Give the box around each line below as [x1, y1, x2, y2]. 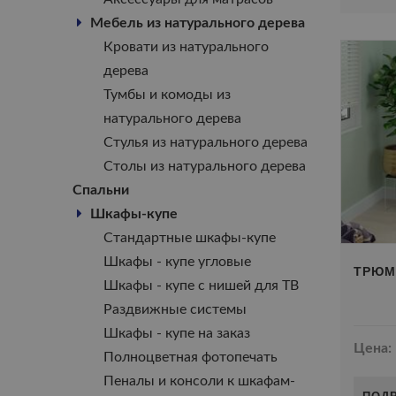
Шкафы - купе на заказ [103, 326, 250, 340]
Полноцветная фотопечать [103, 350, 278, 364]
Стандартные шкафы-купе [103, 231, 276, 245]
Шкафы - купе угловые [103, 255, 251, 269]
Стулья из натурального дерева [103, 135, 308, 149]
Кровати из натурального [103, 40, 269, 54]
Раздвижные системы [103, 302, 247, 316]
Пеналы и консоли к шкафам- [103, 374, 295, 388]
